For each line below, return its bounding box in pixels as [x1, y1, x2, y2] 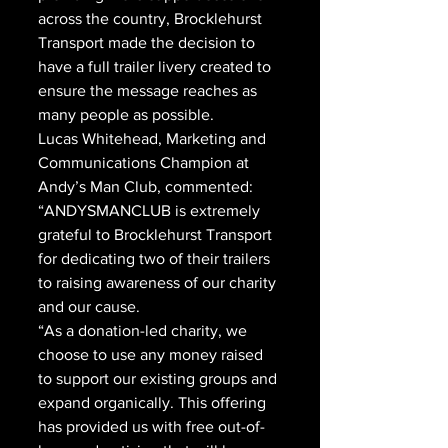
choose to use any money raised [38, 346, 267, 363]
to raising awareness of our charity [38, 274, 280, 291]
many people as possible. [38, 106, 214, 123]
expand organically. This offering [38, 394, 270, 411]
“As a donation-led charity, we [38, 322, 251, 339]
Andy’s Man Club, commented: [38, 178, 257, 195]
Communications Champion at [38, 154, 253, 171]
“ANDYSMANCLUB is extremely [38, 202, 264, 219]
